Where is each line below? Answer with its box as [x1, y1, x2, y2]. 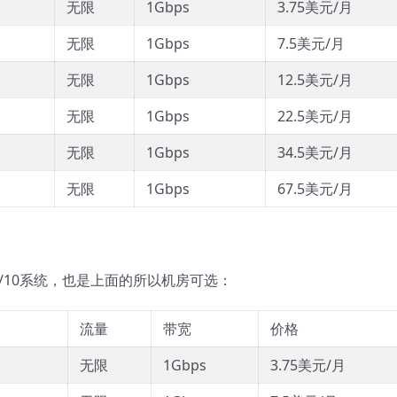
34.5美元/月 [277, 143, 353, 163]
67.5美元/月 [277, 179, 353, 199]
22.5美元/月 [277, 106, 353, 127]
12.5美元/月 [277, 70, 353, 90]
